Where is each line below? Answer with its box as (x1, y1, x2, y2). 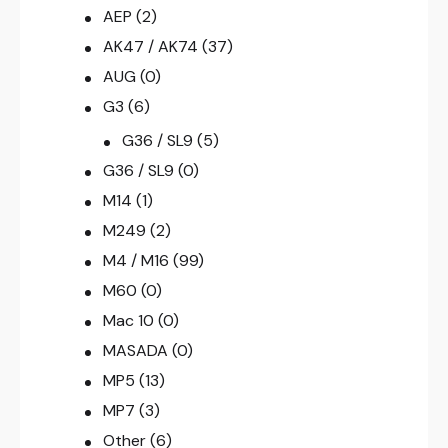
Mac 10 (102, 310, 154, 332)
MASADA (102, 340, 168, 362)
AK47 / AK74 (102, 36, 198, 58)
